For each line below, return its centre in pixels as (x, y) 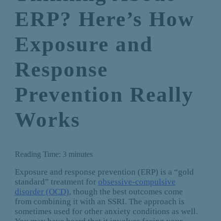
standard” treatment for (56, 182)
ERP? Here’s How (104, 19)
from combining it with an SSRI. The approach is (99, 202)
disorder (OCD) (42, 192)
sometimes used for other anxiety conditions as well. (106, 212)
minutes (80, 154)
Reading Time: (37, 154)
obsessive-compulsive (137, 182)
